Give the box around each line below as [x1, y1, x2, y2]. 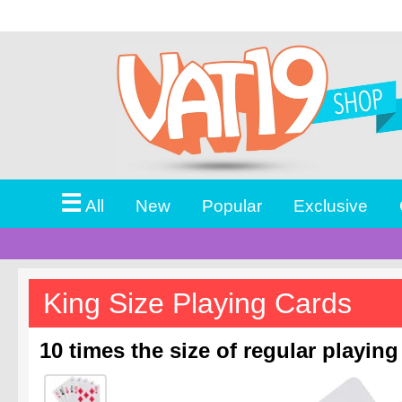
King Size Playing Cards [43, 286, 352, 319]
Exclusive [293, 195, 368, 215]
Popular [201, 195, 262, 215]
